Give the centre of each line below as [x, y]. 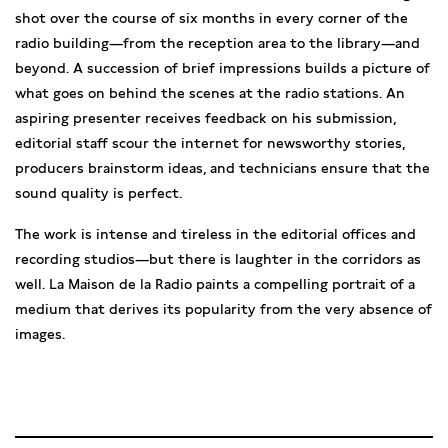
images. [40, 334]
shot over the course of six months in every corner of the [211, 18]
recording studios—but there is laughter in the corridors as [218, 259]
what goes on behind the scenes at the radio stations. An [210, 93]
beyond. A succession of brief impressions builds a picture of [222, 68]
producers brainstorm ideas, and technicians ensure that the [222, 168]
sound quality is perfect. [98, 193]
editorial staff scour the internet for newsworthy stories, [210, 143]
